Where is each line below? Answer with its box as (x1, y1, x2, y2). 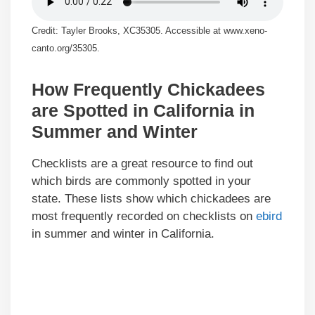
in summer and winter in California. (32, 227, 214, 241)
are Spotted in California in (32, 101, 255, 121)
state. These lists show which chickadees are (32, 192, 271, 206)
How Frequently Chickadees (32, 79, 265, 100)
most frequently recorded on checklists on (32, 210, 256, 224)
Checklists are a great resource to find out (32, 157, 253, 171)
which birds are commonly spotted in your (32, 174, 251, 188)
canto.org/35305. (32, 43, 100, 54)
